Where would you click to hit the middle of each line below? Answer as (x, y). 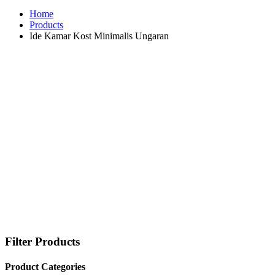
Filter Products (42, 241)
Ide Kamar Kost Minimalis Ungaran (99, 36)
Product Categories (45, 266)
